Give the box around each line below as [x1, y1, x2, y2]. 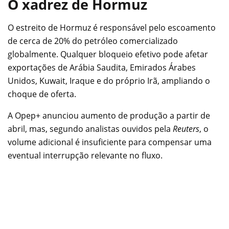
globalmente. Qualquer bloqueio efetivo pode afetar [8, 48, 208, 60]
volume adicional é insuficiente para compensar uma [8, 136, 212, 148]
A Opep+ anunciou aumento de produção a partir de [8, 109, 210, 121]
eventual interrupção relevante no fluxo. [8, 149, 163, 161]
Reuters [173, 123, 199, 134]
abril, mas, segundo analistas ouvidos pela [8, 123, 173, 134]
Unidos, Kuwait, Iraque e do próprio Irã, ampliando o [8, 75, 210, 86]
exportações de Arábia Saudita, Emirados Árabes [8, 61, 196, 73]
